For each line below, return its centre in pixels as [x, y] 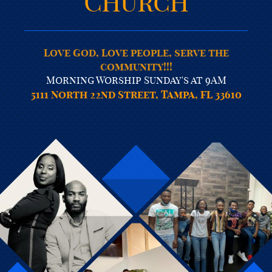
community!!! [136, 66]
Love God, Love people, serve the [136, 52]
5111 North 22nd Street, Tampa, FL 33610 [136, 94]
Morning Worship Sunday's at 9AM [136, 80]
